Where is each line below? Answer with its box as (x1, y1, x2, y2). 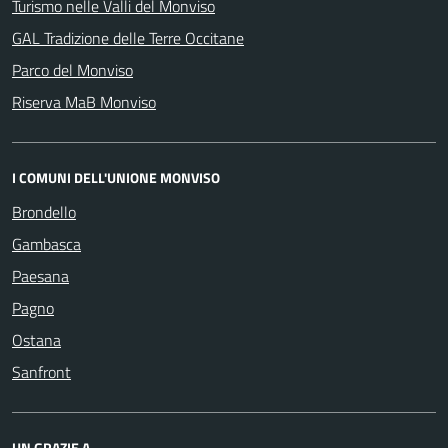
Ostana (12, 328, 61, 352)
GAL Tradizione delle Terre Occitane (12, 26, 244, 50)
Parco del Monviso (12, 58, 133, 82)
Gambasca (12, 232, 81, 256)
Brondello (12, 200, 76, 224)
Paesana (12, 264, 69, 288)
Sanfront (12, 360, 71, 384)
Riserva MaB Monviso (12, 90, 156, 114)
